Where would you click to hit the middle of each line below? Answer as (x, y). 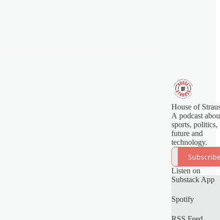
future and (187, 133)
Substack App (193, 179)
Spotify (183, 199)
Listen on (186, 171)
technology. (189, 142)
